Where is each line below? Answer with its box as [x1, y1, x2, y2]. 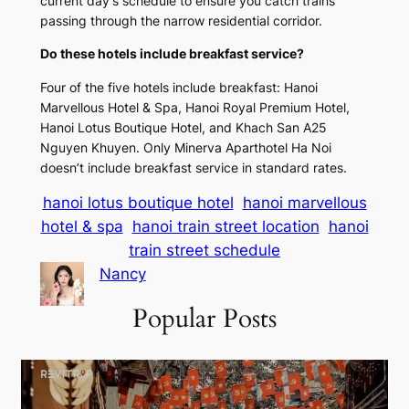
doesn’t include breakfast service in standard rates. [39, 159, 347, 175]
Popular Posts [132, 300, 277, 336]
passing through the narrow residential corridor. [39, 12, 322, 28]
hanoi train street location [131, 216, 320, 236]
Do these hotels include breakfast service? [39, 46, 304, 62]
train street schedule [129, 240, 280, 259]
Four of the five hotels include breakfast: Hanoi [39, 79, 318, 95]
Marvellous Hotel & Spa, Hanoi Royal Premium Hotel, [39, 99, 350, 115]
